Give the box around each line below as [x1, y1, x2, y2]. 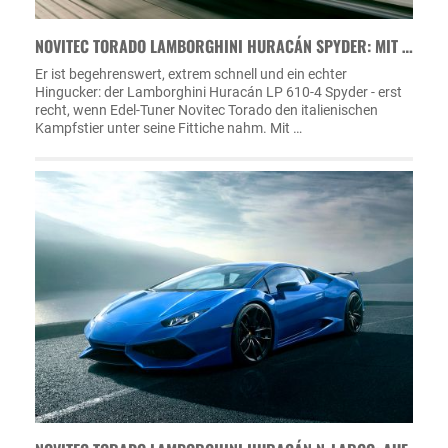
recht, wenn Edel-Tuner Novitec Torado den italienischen [35, 102, 378, 118]
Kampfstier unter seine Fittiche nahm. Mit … [35, 120, 302, 136]
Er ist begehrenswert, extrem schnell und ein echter [35, 66, 347, 82]
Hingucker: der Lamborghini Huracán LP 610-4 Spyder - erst [35, 84, 402, 100]
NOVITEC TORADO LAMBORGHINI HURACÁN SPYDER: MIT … [35, 34, 413, 58]
